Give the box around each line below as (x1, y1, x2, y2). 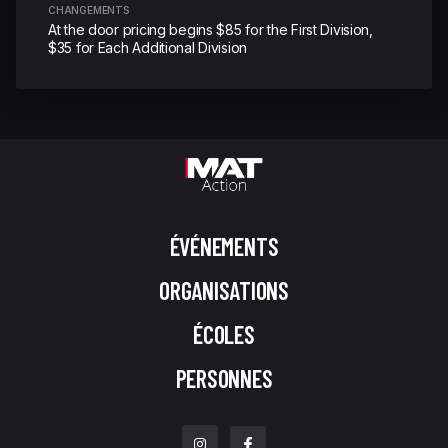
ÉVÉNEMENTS (169, 232, 279, 262)
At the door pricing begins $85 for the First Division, (48, 21, 373, 39)
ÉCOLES (193, 320, 255, 350)
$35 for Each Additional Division (48, 39, 248, 57)
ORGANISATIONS (159, 276, 289, 306)
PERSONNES (175, 364, 273, 394)
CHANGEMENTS (48, 4, 129, 17)
